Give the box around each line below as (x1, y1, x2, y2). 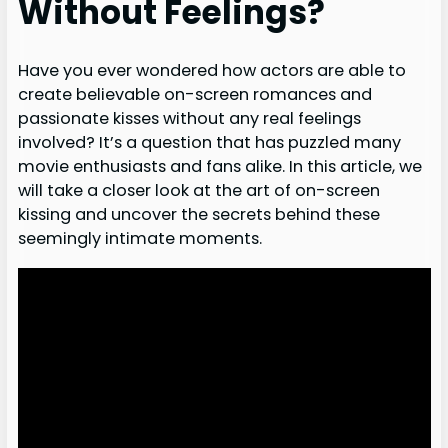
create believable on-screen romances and (17, 83, 372, 107)
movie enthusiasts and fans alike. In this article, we (17, 155, 422, 179)
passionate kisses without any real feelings (17, 107, 361, 131)
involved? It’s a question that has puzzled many (17, 131, 401, 155)
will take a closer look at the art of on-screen (17, 179, 380, 203)
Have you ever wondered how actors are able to (17, 59, 406, 83)
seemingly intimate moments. (17, 227, 262, 251)
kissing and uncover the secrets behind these (17, 203, 380, 227)
